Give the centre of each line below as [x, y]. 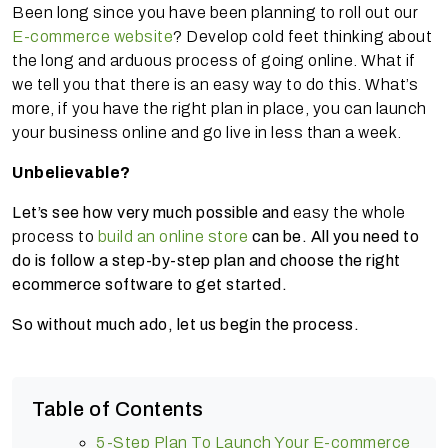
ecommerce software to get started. [151, 284]
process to [55, 236]
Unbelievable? [71, 172]
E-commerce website [92, 36]
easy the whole [347, 212]
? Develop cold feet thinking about [302, 36]
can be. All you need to [335, 236]
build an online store [172, 236]
